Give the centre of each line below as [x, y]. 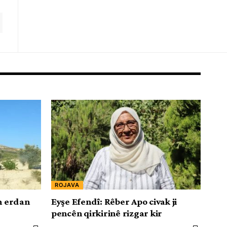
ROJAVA [67, 185]
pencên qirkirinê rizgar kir [107, 213]
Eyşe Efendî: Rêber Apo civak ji [114, 201]
